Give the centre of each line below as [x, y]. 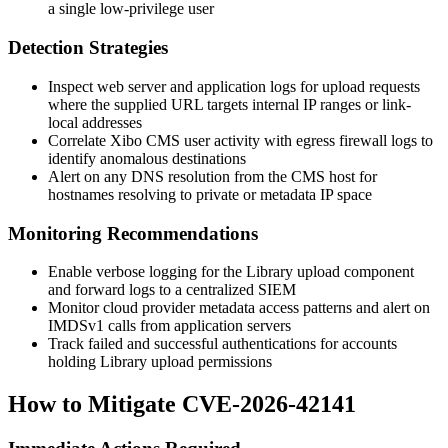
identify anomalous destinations [147, 158]
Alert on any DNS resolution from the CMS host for [212, 176]
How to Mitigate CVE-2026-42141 [182, 404]
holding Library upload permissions [160, 362]
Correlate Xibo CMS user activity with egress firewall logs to [240, 140]
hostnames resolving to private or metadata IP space [210, 194]
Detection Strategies [88, 48]
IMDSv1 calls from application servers [169, 326]
